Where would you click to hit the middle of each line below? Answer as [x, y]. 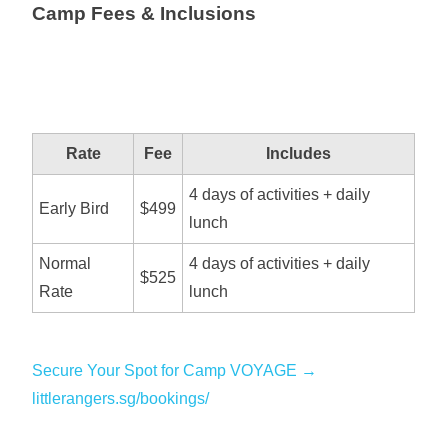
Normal [65, 263]
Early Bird [74, 208]
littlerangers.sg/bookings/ [121, 398]
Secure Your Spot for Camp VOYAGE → [175, 370]
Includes [299, 153]
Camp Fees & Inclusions [144, 13]
